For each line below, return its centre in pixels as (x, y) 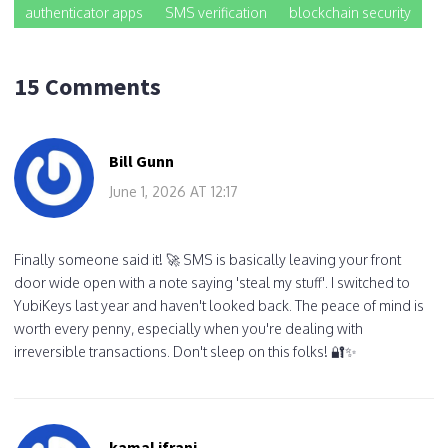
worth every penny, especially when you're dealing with (188, 328)
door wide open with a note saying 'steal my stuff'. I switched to (212, 282)
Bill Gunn (141, 160)
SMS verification (216, 12)
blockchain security (350, 12)
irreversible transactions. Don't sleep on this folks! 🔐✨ (185, 351)
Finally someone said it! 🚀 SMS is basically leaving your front (207, 259)
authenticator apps (84, 12)
